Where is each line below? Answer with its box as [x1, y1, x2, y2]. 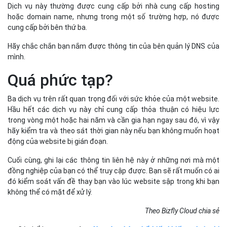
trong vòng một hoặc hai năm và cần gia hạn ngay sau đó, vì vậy [8, 116, 219, 125]
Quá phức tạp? [8, 70, 113, 90]
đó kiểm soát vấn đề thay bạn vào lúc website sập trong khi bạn [8, 177, 219, 186]
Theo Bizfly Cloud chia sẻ [145, 207, 219, 215]
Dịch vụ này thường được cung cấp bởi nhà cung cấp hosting [8, 2, 219, 11]
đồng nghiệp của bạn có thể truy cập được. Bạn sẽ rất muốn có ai [8, 167, 219, 175]
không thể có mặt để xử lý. [8, 188, 92, 197]
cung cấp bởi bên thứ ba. [8, 23, 87, 32]
